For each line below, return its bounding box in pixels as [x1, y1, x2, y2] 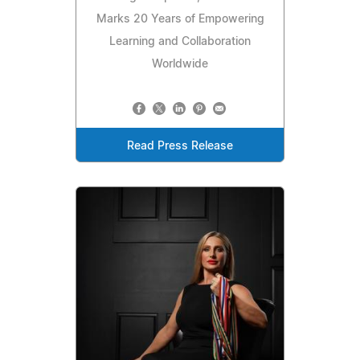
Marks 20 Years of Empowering [96, 14, 264, 26]
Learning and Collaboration [109, 36, 251, 48]
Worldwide [152, 59, 208, 71]
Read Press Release [127, 141, 233, 153]
